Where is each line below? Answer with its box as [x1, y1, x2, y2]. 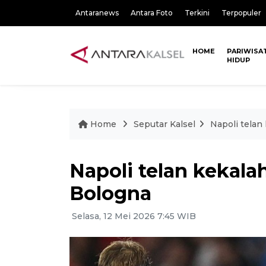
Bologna [69, 182, 151, 205]
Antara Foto [131, 8, 173, 17]
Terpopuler [221, 8, 261, 17]
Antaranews [75, 8, 119, 17]
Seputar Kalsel [134, 119, 195, 129]
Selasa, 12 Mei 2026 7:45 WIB [69, 211, 196, 221]
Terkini [185, 8, 210, 17]
